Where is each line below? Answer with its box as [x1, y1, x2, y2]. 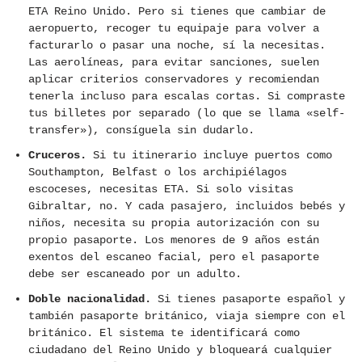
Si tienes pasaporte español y [151, 293, 345, 306]
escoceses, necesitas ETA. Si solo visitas [28, 183, 293, 196]
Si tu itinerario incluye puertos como [86, 149, 332, 162]
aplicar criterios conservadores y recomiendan [28, 73, 319, 86]
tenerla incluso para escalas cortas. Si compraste [28, 90, 345, 103]
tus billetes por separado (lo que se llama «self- [28, 107, 345, 120]
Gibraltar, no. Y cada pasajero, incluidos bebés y [28, 200, 345, 213]
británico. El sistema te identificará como [28, 326, 300, 340]
